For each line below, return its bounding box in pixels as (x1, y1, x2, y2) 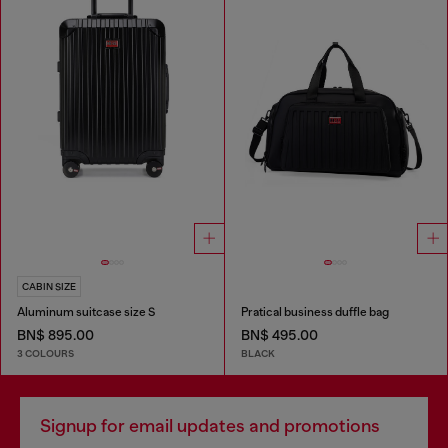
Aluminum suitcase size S (17, 305, 155, 320)
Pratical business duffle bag (240, 305, 389, 320)
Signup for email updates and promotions (40, 415, 380, 436)
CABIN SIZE (22, 281, 76, 293)
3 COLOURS (17, 346, 74, 360)
